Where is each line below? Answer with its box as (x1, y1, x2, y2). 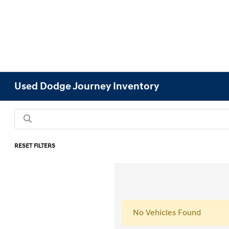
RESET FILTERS (14, 142, 56, 150)
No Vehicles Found (133, 208, 201, 218)
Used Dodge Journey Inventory (14, 80, 159, 93)
